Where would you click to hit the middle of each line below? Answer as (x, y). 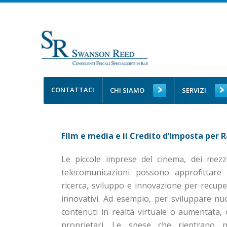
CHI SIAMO (127, 90)
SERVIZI (194, 90)
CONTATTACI (73, 90)
